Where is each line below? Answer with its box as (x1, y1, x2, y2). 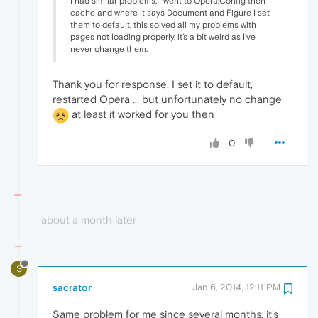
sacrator (53, 281, 92, 293)
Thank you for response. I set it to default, (53, 77, 253, 90)
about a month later (41, 213, 136, 226)
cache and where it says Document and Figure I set (70, 7, 270, 18)
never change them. (70, 43, 148, 54)
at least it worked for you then (69, 107, 214, 120)
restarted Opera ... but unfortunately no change (53, 92, 282, 105)
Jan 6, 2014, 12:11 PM (192, 281, 280, 292)
